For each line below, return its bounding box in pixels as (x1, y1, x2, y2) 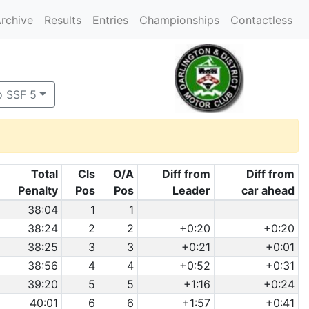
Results (44, 12, 81, 27)
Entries (92, 12, 128, 27)
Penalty (18, 183, 59, 197)
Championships (139, 12, 219, 27)
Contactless (230, 12, 292, 27)
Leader (172, 183, 211, 197)
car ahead (241, 183, 295, 197)
